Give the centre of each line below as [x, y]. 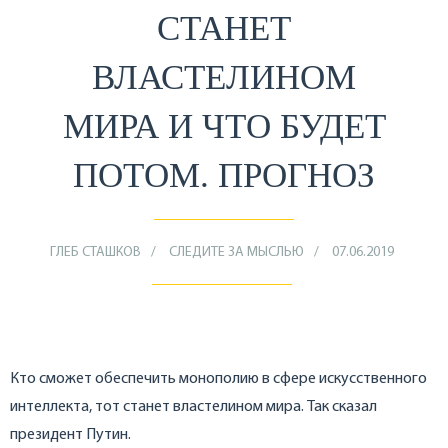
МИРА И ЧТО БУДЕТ [224, 127]
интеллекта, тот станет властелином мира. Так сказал [193, 407]
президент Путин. [70, 435]
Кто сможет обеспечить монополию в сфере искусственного [218, 379]
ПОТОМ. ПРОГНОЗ [224, 176]
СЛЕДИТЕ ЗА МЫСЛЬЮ [236, 253]
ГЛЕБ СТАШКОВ [95, 253]
